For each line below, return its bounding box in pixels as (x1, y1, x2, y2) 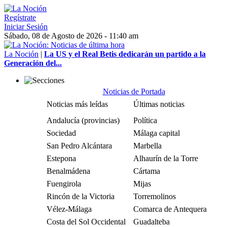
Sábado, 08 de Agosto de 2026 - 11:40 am (4, 31, 138, 40)
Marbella (133, 141, 162, 150)
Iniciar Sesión (4, 22, 48, 31)
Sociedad (47, 129, 76, 137)
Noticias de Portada (102, 87, 165, 96)
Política (133, 116, 157, 125)
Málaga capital (133, 129, 180, 137)
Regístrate (4, 13, 36, 22)
